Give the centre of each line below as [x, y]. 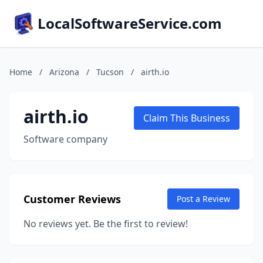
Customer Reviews [72, 199]
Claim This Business [187, 118]
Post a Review [203, 199]
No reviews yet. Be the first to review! [106, 224]
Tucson [110, 72]
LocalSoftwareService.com [130, 23]
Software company [65, 139]
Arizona [64, 72]
